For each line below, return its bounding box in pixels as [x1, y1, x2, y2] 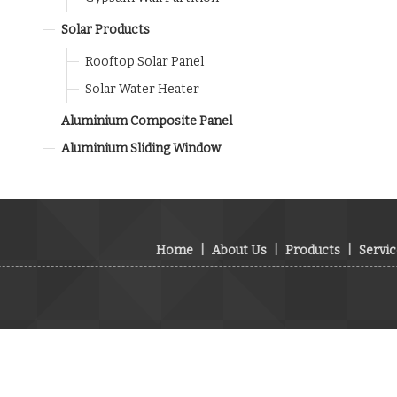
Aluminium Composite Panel [61, 113, 232, 128]
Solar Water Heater [85, 82, 199, 97]
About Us [212, 243, 267, 258]
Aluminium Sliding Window [61, 141, 221, 156]
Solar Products [61, 22, 150, 37]
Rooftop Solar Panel [85, 54, 204, 69]
